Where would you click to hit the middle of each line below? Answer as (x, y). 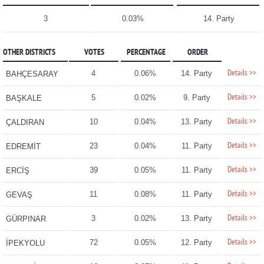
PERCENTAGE (146, 53)
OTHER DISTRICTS (29, 53)
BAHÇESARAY (32, 74)
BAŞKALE (24, 98)
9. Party (197, 98)
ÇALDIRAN (25, 123)
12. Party (197, 243)
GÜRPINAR (26, 219)
